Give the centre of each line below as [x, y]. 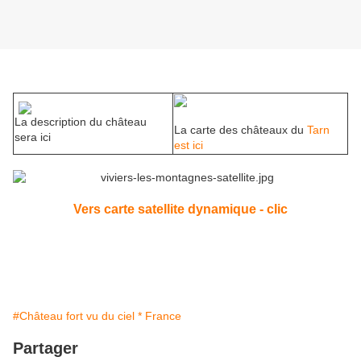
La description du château [81, 122]
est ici [189, 145]
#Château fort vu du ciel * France [97, 316]
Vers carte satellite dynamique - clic [180, 210]
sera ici [33, 137]
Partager [46, 349]
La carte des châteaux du [241, 130]
